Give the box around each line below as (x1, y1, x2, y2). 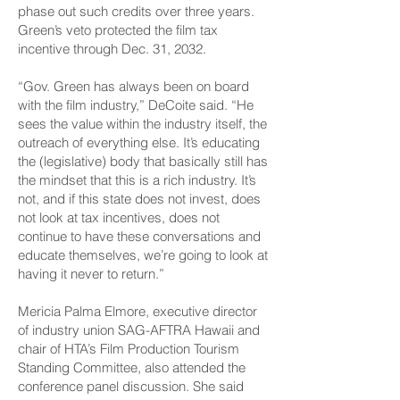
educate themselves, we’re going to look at (18, 246, 268, 263)
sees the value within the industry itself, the (18, 115, 267, 132)
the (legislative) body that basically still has (18, 153, 268, 170)
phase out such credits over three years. (18, 3, 254, 20)
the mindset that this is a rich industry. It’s (18, 171, 256, 188)
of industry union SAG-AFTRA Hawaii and (18, 321, 260, 338)
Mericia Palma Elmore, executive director (18, 303, 257, 320)
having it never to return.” (18, 265, 164, 282)
